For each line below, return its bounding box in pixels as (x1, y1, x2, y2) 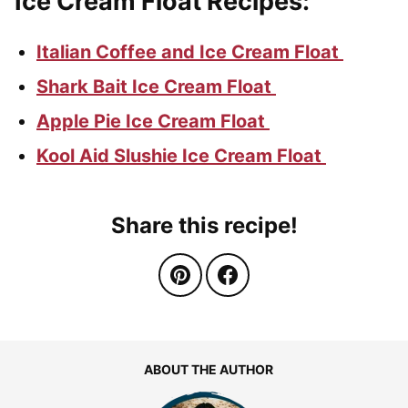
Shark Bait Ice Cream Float (36, 75, 276, 97)
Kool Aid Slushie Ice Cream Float (36, 144, 326, 167)
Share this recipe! (110, 211, 298, 239)
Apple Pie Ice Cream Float (36, 109, 270, 132)
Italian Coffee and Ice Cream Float (36, 40, 343, 63)
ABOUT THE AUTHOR (143, 361, 273, 377)
